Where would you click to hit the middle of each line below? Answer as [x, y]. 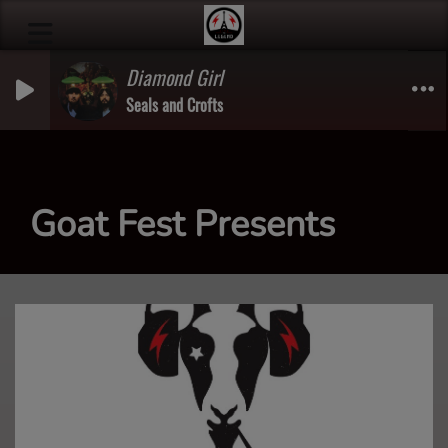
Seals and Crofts [174, 105]
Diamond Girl [174, 77]
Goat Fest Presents [182, 224]
